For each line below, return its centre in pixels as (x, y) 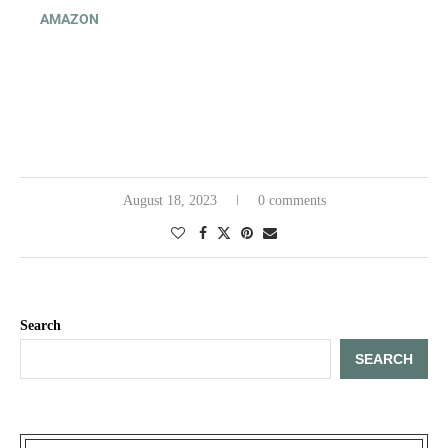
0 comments (291, 200)
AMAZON (69, 18)
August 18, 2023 (169, 200)
